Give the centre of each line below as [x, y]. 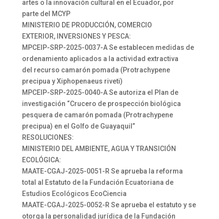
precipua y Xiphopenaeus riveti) [72, 81]
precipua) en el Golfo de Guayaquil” [78, 126]
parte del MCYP [46, 14]
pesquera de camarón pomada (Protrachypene [97, 115]
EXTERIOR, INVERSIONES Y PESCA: [76, 36]
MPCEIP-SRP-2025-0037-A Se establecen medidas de [108, 47]
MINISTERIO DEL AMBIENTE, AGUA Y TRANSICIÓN [99, 149]
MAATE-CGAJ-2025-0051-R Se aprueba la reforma [102, 171]
